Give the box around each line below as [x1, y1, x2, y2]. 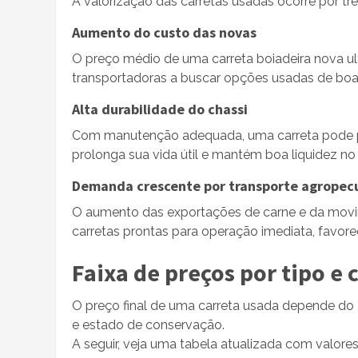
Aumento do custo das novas [72, 22, 257, 42]
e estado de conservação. [72, 316, 225, 332]
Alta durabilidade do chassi [72, 99, 248, 118]
